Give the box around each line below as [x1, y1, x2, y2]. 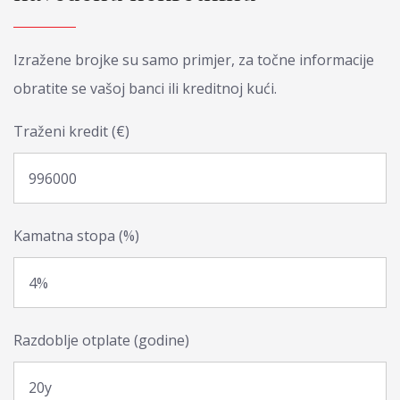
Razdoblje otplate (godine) [13, 330, 189, 350]
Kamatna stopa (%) [13, 226, 139, 246]
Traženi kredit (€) [13, 121, 129, 141]
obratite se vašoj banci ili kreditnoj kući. [13, 79, 277, 98]
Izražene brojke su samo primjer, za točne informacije [13, 50, 374, 70]
